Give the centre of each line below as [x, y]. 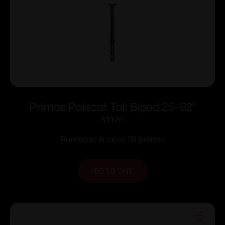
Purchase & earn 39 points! [113, 139]
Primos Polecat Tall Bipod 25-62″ [113, 106]
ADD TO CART [113, 171]
